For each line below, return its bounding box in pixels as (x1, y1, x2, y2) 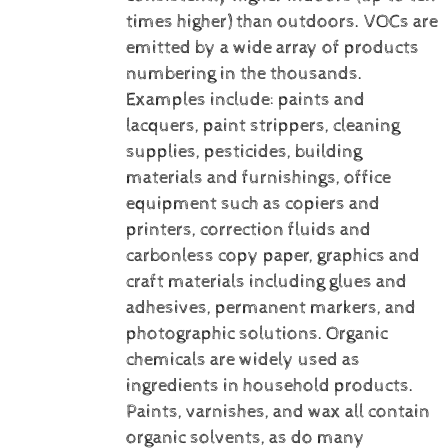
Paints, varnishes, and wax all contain (125, 401, 430, 424)
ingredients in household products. (125, 375, 414, 398)
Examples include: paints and (125, 89, 365, 112)
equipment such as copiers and (125, 193, 380, 216)
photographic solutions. (125, 323, 323, 346)
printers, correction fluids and (125, 219, 371, 242)
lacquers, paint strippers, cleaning (125, 115, 400, 138)
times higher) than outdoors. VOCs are (125, 11, 438, 34)
